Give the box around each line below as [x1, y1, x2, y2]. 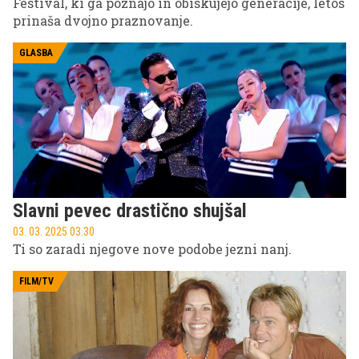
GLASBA [19, 47, 53, 58]
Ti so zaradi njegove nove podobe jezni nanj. [13, 240, 292, 258]
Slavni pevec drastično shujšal [13, 200, 247, 223]
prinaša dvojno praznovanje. [13, 12, 193, 29]
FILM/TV [19, 276, 54, 288]
